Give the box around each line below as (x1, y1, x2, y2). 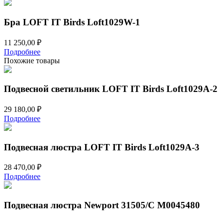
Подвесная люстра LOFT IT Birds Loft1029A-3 (4, 142, 200, 152)
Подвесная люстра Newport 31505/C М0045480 (4, 200, 200, 211)
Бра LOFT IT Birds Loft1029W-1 (4, 17, 140, 27)
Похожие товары (4, 56, 60, 65)
